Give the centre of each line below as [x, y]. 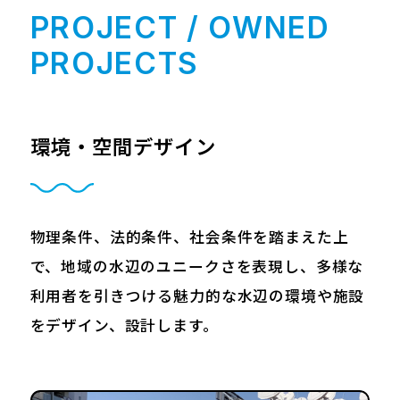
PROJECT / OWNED [180, 28]
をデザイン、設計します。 [124, 325]
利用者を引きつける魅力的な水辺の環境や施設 [197, 296]
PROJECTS [115, 63]
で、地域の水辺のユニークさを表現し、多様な [197, 267]
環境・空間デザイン [123, 147]
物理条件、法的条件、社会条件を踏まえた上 [189, 237]
